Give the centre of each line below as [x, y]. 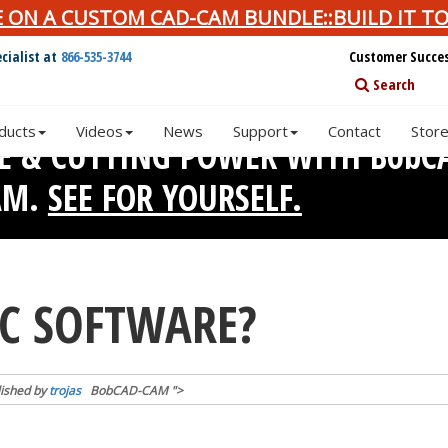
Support [260, 131]
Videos [99, 131]
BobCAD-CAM [127, 390]
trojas [64, 390]
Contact [354, 131]
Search [391, 84]
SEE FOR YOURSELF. [174, 197]
